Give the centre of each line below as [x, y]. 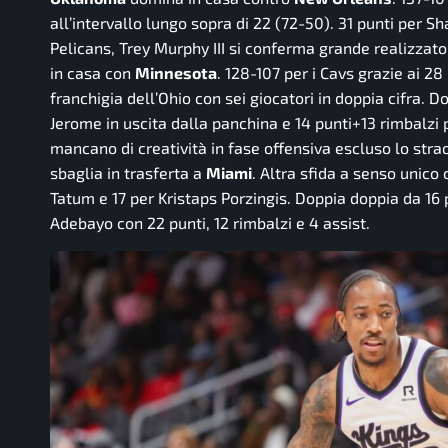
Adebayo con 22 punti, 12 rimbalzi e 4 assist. [210, 223]
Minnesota [176, 73]
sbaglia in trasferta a [128, 173]
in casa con [92, 73]
